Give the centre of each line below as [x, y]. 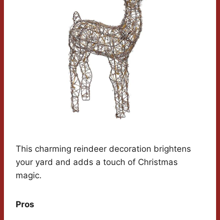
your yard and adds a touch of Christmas [97, 162]
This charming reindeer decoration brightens [103, 149]
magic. [29, 176]
